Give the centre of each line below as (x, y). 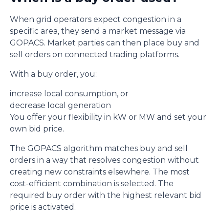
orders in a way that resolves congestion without (104, 160)
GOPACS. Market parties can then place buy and (105, 43)
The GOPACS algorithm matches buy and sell (99, 148)
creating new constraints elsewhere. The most (100, 172)
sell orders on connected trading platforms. (95, 55)
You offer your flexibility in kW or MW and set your (108, 117)
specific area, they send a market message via (98, 31)
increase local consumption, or (69, 94)
